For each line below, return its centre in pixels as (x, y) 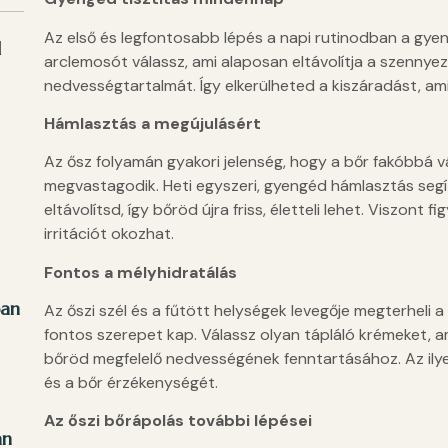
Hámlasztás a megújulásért (152, 123)
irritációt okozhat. (108, 234)
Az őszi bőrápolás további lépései (177, 421)
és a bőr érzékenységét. (130, 383)
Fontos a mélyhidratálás (140, 272)
